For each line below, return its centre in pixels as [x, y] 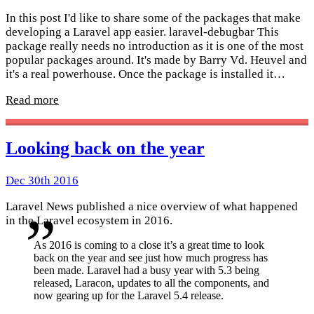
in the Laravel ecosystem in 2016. [89, 220]
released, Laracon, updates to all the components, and [151, 282]
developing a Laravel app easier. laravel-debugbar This [142, 32]
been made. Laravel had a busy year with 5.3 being [146, 270]
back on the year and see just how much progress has [151, 257]
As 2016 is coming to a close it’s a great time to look [149, 245]
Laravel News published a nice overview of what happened [152, 206]
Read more [32, 100]
